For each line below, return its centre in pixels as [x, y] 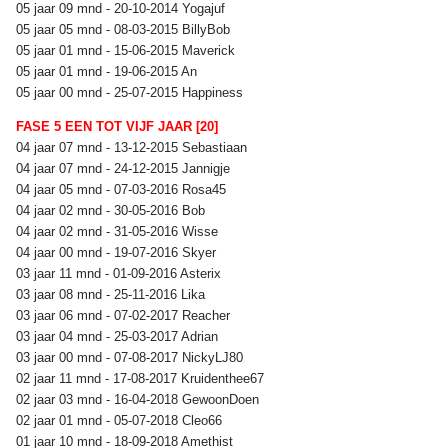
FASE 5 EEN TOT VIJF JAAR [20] [117, 126]
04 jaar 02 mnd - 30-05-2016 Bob [112, 210]
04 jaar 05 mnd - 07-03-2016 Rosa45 [123, 189]
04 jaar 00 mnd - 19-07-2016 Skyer [118, 252]
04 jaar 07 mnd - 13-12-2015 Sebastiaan [133, 147]
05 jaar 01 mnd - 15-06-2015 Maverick [127, 50]
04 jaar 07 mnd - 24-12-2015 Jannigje [125, 168]
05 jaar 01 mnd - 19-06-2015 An [108, 71]
